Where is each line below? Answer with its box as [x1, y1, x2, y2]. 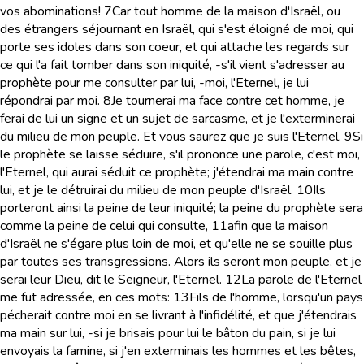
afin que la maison [227, 217, 328, 235]
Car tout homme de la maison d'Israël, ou [112, 2, 340, 20]
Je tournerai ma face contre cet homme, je [111, 92, 344, 110]
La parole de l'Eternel [241, 271, 362, 288]
